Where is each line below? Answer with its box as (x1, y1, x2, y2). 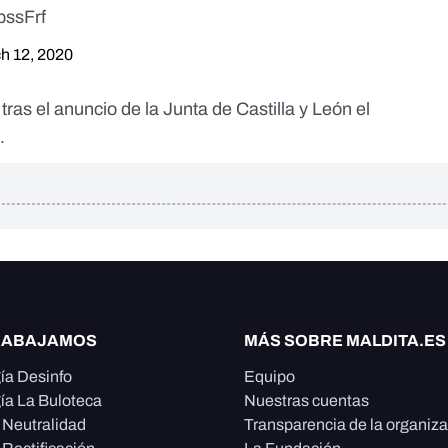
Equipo (244, 368, 295, 385)
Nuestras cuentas (244, 392, 369, 409)
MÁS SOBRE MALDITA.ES (244, 332, 446, 349)
